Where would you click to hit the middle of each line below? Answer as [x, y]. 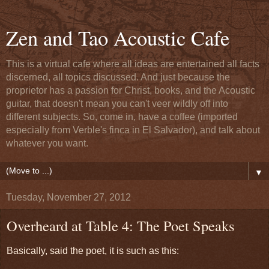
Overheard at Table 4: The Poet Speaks [121, 225]
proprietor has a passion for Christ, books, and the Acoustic [131, 90]
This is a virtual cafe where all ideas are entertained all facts [133, 64]
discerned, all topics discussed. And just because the [118, 77]
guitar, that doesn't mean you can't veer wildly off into [117, 104]
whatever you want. [47, 143]
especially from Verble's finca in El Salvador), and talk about [133, 130]
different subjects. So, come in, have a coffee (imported [122, 117]
